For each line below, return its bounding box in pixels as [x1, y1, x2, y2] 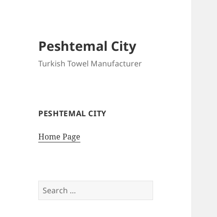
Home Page [38, 131, 81, 142]
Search [38, 181, 64, 192]
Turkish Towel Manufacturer [38, 58, 142, 69]
